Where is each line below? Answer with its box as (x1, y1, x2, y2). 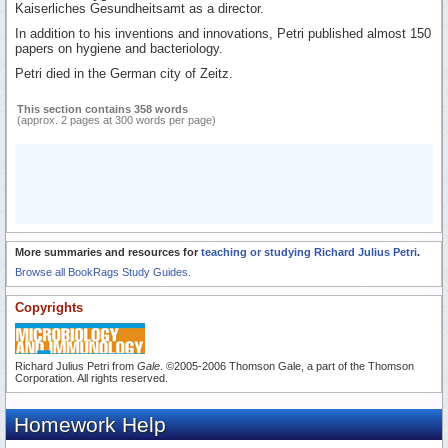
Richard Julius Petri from (15, 360, 137, 373)
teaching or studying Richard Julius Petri (201, 246, 417, 259)
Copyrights (15, 300, 83, 316)
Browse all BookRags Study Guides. (15, 266, 191, 279)
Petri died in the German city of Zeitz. (15, 66, 233, 82)
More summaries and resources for (15, 246, 201, 259)
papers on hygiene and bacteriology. (15, 41, 223, 57)
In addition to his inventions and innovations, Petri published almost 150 (15, 26, 431, 42)
